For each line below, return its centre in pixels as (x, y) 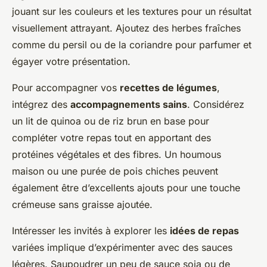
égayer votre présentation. (71, 62)
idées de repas (204, 231)
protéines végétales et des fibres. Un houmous (117, 155)
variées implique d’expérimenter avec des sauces (122, 248)
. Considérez (216, 105)
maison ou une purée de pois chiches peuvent (115, 171)
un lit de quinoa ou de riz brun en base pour (111, 121)
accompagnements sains (129, 105)
